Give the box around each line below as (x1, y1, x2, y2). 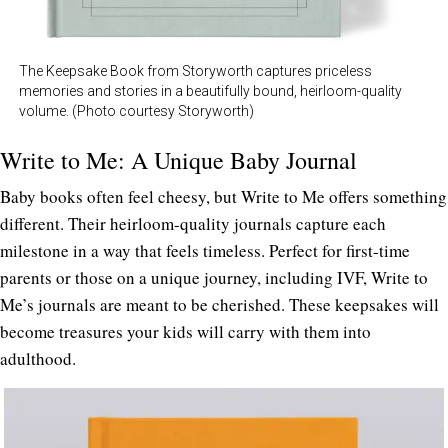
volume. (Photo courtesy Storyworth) (19, 103, 254, 120)
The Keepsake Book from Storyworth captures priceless (19, 63, 372, 80)
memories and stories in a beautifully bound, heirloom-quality (19, 83, 402, 100)
